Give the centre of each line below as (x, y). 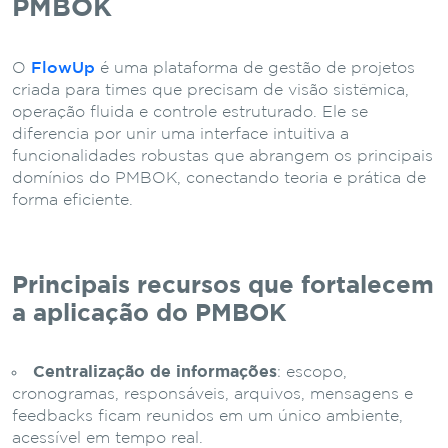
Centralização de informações (155, 372)
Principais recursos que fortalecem (223, 285)
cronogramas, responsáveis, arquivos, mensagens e (212, 394)
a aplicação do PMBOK (149, 313)
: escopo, (312, 372)
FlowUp (63, 68)
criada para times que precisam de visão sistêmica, (210, 90)
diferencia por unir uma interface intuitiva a (180, 134)
